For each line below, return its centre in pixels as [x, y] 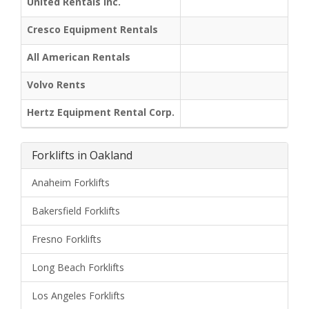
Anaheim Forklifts [71, 182]
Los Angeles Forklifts [78, 295]
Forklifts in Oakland [82, 155]
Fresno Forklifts [67, 239]
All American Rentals [79, 57]
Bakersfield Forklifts [76, 210]
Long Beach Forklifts [78, 267]
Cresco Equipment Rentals [92, 29]
